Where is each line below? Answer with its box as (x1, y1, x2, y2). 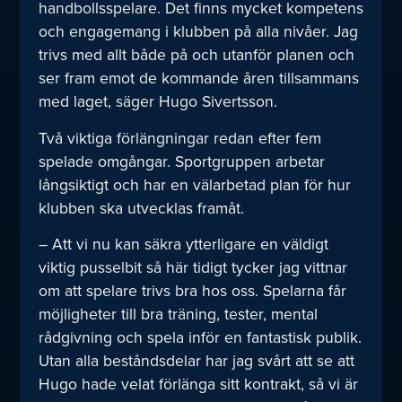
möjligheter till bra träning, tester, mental (38, 302, 318, 326)
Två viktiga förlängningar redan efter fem (38, 126, 321, 149)
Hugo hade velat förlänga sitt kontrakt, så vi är (38, 372, 358, 396)
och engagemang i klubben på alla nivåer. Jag (38, 20, 358, 43)
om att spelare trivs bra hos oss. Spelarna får (38, 279, 346, 302)
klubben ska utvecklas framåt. (38, 196, 244, 219)
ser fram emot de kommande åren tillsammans (38, 66, 359, 90)
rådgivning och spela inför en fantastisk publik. (38, 326, 362, 349)
